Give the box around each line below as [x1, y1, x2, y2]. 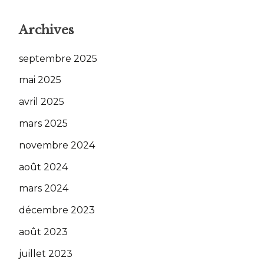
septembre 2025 [19, 52, 97, 64]
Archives [19, 22, 74, 38]
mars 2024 [19, 183, 68, 194]
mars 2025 [19, 118, 68, 130]
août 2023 [19, 226, 68, 238]
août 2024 [19, 161, 68, 173]
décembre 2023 [19, 204, 95, 216]
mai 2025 [19, 74, 61, 86]
